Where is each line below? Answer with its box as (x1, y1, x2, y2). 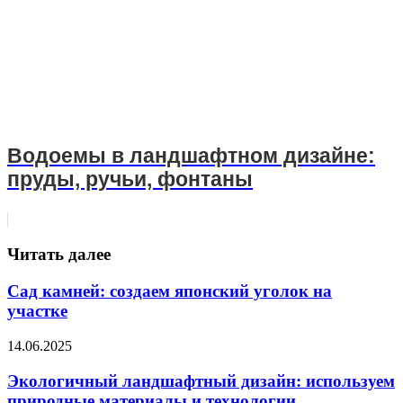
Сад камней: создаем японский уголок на (7, 282, 332, 301)
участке (7, 301, 67, 321)
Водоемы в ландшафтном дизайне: (7, 144, 375, 167)
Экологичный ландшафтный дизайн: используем (7, 371, 395, 390)
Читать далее (7, 245, 111, 264)
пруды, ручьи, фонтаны (7, 167, 253, 191)
